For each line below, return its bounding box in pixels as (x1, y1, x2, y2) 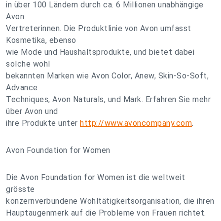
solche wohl (6, 59, 50, 69)
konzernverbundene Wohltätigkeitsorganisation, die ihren (6, 196, 215, 206)
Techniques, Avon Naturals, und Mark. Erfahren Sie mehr (6, 95, 211, 104)
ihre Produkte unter (6, 118, 80, 128)
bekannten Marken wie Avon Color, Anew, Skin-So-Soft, (6, 71, 209, 80)
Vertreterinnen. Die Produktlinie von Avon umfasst (6, 24, 191, 33)
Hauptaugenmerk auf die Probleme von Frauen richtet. (6, 208, 206, 218)
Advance (6, 83, 38, 92)
